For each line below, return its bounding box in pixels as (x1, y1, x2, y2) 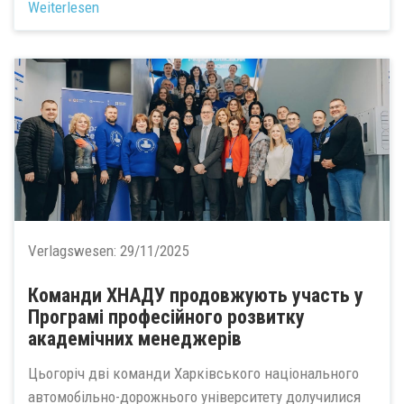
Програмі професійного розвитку (28, 306, 305, 328)
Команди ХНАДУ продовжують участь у (28, 284, 363, 307)
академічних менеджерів (28, 327, 242, 350)
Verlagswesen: (28, 242, 120, 260)
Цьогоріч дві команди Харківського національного (28, 363, 359, 382)
